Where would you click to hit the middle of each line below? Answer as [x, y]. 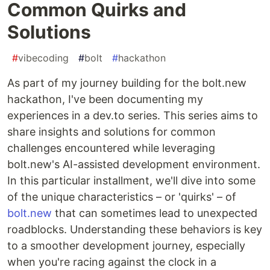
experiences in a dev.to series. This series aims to [133, 116]
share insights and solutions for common [111, 132]
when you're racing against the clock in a [112, 262]
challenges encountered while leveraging [111, 148]
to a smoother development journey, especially [126, 246]
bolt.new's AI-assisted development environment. [134, 165]
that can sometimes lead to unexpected [155, 213]
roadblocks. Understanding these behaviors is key [135, 230]
